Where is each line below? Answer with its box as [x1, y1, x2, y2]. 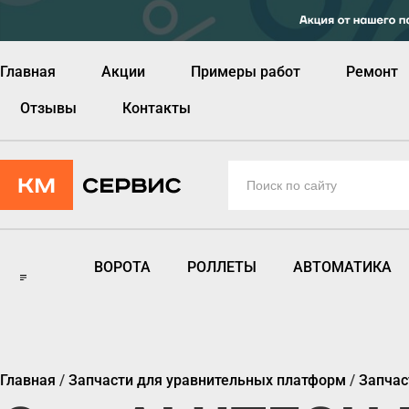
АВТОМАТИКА [293, 257, 393, 276]
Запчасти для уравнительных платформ [68, 371, 346, 389]
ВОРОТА [94, 257, 152, 276]
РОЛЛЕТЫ [187, 257, 257, 276]
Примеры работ [191, 62, 300, 80]
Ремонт [346, 62, 398, 80]
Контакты [122, 99, 191, 117]
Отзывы [20, 99, 77, 117]
